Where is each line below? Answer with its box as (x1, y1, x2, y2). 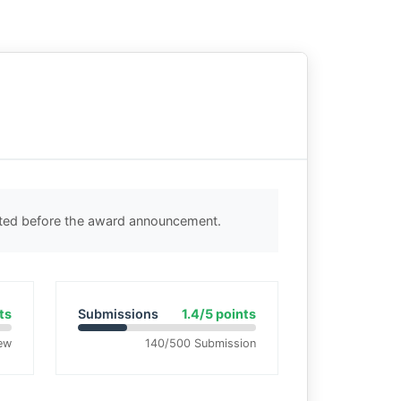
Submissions (77, 306, 158, 321)
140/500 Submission (145, 337, 256, 350)
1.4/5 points (182, 306, 256, 321)
